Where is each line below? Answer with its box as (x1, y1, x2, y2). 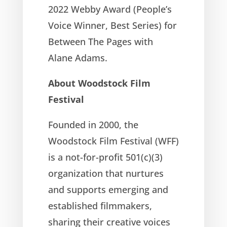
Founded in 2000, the (48, 118, 138, 131)
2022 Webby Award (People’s (48, 3, 172, 15)
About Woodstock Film (48, 77, 150, 89)
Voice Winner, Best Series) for (48, 19, 177, 31)
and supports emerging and (48, 183, 168, 196)
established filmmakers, (48, 199, 152, 212)
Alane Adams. (48, 51, 107, 64)
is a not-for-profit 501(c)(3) (48, 150, 163, 163)
